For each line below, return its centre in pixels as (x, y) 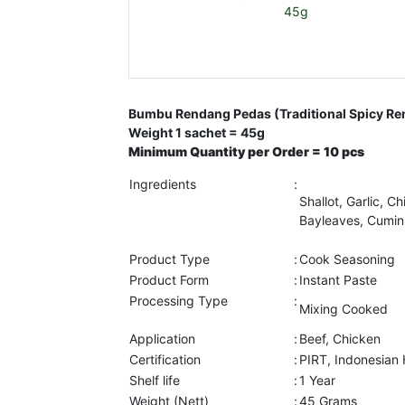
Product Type (170, 259)
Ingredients (163, 184)
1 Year (317, 380)
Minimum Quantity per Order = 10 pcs (246, 151)
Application (162, 339)
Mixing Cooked (344, 309)
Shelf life (155, 380)
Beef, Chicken (340, 339)
